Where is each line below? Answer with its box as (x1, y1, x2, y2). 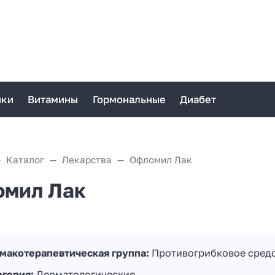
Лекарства (61, 153, 112, 165)
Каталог (6, 153, 44, 165)
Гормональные (92, 93, 166, 106)
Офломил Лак (129, 153, 192, 165)
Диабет (179, 93, 216, 106)
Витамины (28, 93, 79, 106)
